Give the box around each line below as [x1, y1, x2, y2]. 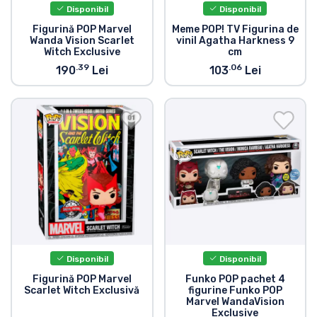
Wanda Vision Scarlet [29, 35, 134, 47]
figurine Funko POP [188, 284, 282, 297]
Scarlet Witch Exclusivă [24, 284, 140, 297]
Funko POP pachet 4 [185, 273, 285, 286]
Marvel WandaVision [185, 296, 284, 309]
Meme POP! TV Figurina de [171, 23, 299, 36]
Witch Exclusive [43, 46, 120, 59]
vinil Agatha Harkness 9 [175, 35, 294, 47]
